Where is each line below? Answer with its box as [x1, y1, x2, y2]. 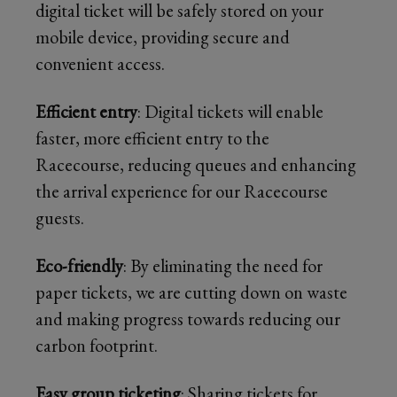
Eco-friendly [35, 253, 123, 277]
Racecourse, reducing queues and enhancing [35, 152, 356, 176]
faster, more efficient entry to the [35, 126, 269, 150]
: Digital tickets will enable [137, 99, 323, 123]
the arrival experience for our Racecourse [35, 179, 328, 203]
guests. [35, 206, 84, 230]
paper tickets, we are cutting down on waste [35, 280, 347, 304]
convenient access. [35, 51, 165, 75]
